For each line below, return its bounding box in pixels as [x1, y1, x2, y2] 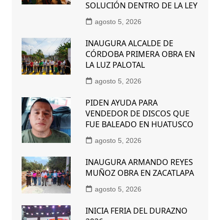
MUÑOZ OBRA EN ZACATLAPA [85, 167, 194, 178]
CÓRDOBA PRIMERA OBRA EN [85, 48, 195, 59]
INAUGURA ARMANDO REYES [85, 156, 193, 167]
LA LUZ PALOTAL [85, 59, 145, 70]
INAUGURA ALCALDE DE [85, 37, 173, 49]
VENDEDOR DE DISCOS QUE [85, 108, 190, 119]
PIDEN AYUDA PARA [85, 97, 158, 108]
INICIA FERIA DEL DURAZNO [85, 205, 188, 216]
